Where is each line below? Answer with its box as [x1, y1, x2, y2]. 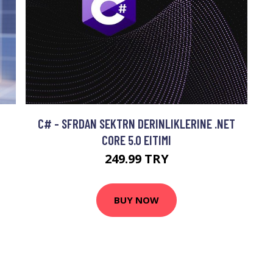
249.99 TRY [104, 150, 169, 167]
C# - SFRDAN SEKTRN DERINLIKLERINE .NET [38, 115, 235, 131]
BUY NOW [114, 194, 159, 206]
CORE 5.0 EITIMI [102, 132, 171, 147]
